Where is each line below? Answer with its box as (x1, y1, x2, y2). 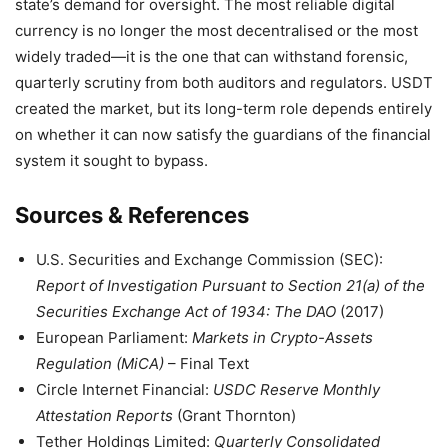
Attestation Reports (36, 406, 173, 426)
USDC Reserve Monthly (213, 380, 380, 400)
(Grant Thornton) (173, 406, 296, 426)
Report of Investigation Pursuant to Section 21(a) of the (36, 276, 425, 296)
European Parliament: (36, 328, 192, 348)
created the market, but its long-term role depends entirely (15, 99, 432, 119)
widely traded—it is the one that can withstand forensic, (15, 47, 408, 67)
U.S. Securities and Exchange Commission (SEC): (36, 250, 383, 270)
